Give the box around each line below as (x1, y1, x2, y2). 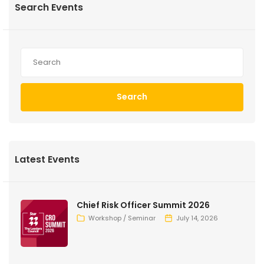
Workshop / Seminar (88, 213, 156, 223)
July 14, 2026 (176, 213, 218, 223)
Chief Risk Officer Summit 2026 (77, 199, 210, 211)
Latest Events (15, 152, 80, 166)
